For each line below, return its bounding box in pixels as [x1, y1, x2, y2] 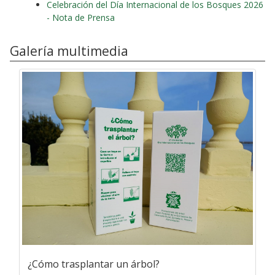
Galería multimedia [10, 42, 128, 60]
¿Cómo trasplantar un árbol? [28, 257, 160, 271]
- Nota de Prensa [47, 12, 115, 24]
